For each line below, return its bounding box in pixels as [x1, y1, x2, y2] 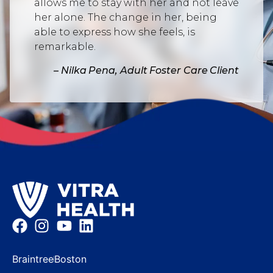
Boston [54, 252, 87, 265]
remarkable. [34, 41, 96, 53]
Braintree [12, 252, 54, 265]
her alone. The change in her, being [34, 12, 217, 24]
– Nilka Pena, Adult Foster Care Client [54, 64, 239, 76]
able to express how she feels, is [34, 26, 195, 38]
